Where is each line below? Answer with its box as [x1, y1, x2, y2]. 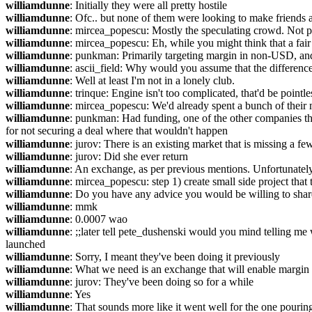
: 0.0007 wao [70, 213, 127, 225]
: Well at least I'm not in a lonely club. [70, 75, 235, 86]
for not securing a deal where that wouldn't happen [6, 125, 228, 136]
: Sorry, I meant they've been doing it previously [70, 251, 280, 263]
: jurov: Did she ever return [70, 150, 188, 162]
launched [6, 238, 45, 250]
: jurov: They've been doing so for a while [70, 276, 253, 288]
